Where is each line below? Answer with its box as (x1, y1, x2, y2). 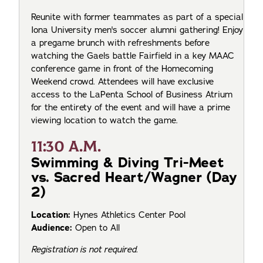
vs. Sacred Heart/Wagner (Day (31, 167, 237, 187)
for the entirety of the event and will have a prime (31, 102, 230, 114)
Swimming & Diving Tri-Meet (31, 153, 225, 172)
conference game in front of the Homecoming (31, 63, 213, 75)
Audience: (31, 221, 72, 234)
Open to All (72, 221, 120, 234)
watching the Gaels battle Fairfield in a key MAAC (31, 50, 234, 62)
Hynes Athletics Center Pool (73, 208, 186, 221)
